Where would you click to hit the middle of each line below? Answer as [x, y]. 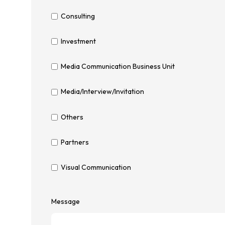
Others [72, 117]
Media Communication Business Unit [118, 67]
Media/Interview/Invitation [102, 92]
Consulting [78, 16]
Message [66, 201]
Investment [78, 41]
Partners [75, 142]
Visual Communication [96, 167]
